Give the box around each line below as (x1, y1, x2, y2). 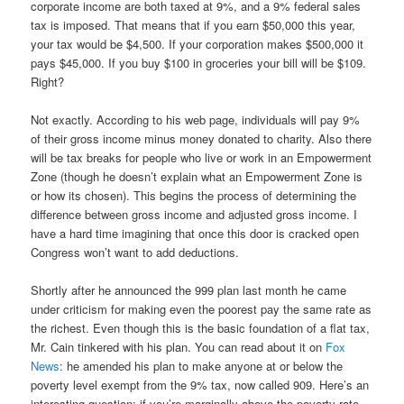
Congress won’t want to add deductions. (31, 243, 240, 261)
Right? (31, 72, 65, 90)
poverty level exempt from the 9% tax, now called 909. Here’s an (31, 375, 370, 393)
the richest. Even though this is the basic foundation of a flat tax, (31, 318, 371, 336)
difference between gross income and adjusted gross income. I (31, 205, 358, 223)
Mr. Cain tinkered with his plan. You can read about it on (31, 337, 326, 355)
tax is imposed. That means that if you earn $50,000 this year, (31, 15, 356, 33)
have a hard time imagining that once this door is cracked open (31, 224, 360, 242)
